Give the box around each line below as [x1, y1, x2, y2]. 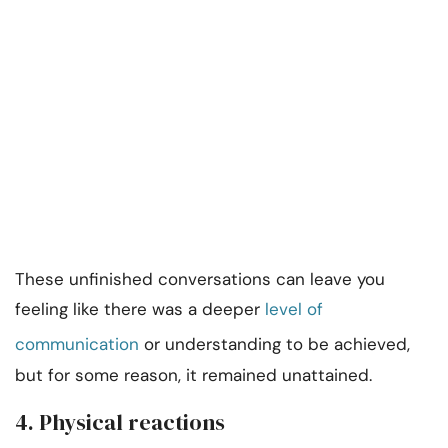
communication [15, 333, 139, 356]
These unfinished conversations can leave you [15, 268, 385, 291]
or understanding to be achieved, [139, 333, 410, 356]
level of [265, 298, 323, 321]
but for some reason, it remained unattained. [15, 364, 372, 387]
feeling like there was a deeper [15, 298, 265, 321]
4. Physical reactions [15, 407, 225, 438]
